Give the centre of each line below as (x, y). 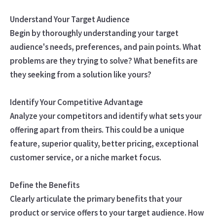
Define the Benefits (44, 185)
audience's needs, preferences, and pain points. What (105, 47)
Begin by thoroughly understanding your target (94, 33)
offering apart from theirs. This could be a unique (97, 129)
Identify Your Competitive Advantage (76, 102)
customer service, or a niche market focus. (85, 157)
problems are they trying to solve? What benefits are (104, 60)
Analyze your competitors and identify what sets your (106, 116)
